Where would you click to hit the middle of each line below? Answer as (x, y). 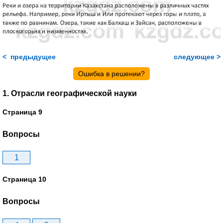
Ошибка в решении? (111, 74)
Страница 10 (24, 179)
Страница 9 (22, 112)
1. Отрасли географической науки (70, 93)
